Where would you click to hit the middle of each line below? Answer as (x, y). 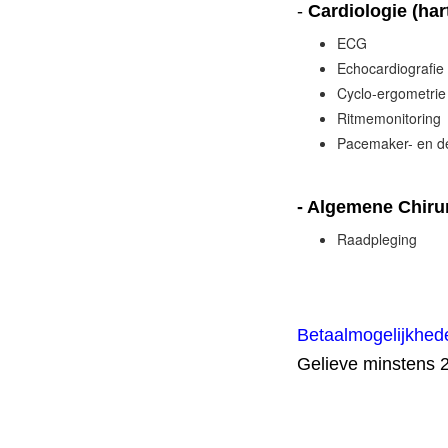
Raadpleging (377, 239)
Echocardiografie (390, 68)
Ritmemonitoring (389, 118)
